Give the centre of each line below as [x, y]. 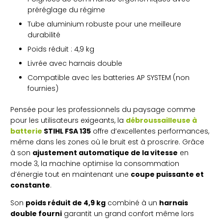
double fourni [36, 213]
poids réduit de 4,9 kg [66, 203]
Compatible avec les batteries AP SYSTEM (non [109, 77]
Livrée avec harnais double [75, 63]
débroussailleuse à [161, 120]
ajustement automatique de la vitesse [105, 152]
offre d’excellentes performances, [150, 131]
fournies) [43, 88]
